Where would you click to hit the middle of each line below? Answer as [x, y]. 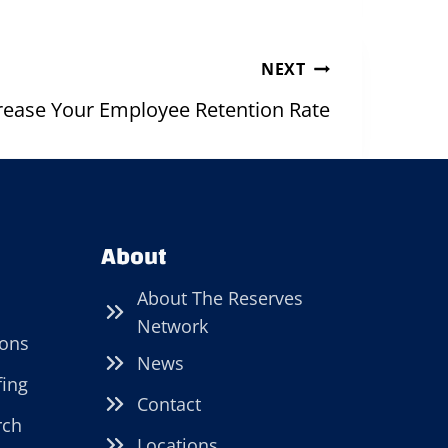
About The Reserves [220, 297]
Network [173, 325]
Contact [169, 403]
